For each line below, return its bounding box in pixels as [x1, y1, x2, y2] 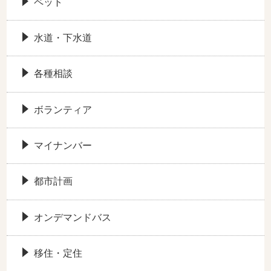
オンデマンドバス [33, 212, 111, 223]
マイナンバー [33, 140, 92, 151]
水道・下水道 [33, 32, 92, 43]
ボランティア [33, 104, 92, 115]
